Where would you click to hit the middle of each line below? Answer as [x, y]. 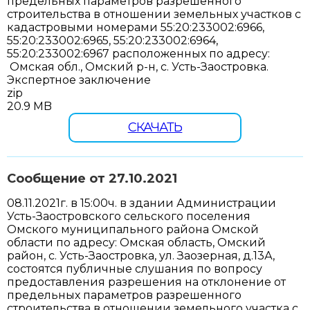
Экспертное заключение [79, 80]
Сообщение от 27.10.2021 [92, 178]
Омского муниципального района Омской [133, 229]
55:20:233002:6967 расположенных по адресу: [152, 53]
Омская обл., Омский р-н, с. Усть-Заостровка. [140, 66]
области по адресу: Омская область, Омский [136, 242]
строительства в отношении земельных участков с [154, 14]
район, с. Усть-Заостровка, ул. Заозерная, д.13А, [141, 255]
